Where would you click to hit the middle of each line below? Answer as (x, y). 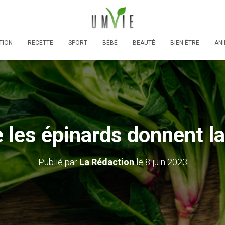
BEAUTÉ (144, 42)
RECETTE (40, 42)
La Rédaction (106, 162)
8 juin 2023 (166, 162)
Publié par (59, 162)
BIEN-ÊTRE (185, 42)
